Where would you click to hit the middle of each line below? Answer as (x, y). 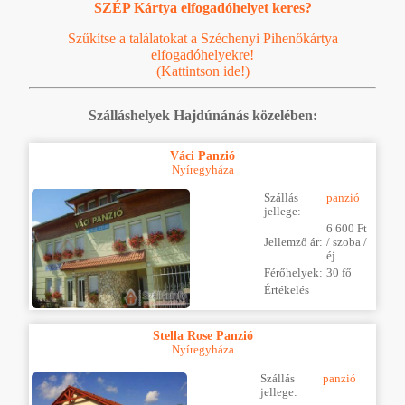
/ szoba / (347, 243)
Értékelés (287, 291)
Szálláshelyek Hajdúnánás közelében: (202, 116)
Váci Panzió (202, 156)
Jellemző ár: (293, 243)
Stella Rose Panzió (202, 336)
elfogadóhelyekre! (202, 54)
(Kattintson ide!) (202, 71)
